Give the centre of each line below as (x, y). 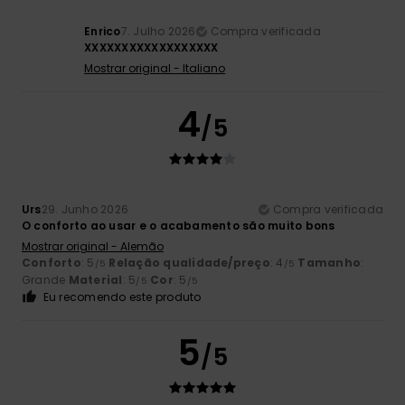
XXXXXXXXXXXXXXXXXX (151, 48)
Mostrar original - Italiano (155, 69)
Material (95, 280)
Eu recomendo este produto (122, 297)
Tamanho (330, 263)
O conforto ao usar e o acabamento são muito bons (179, 226)
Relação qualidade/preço (189, 263)
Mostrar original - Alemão (93, 247)
